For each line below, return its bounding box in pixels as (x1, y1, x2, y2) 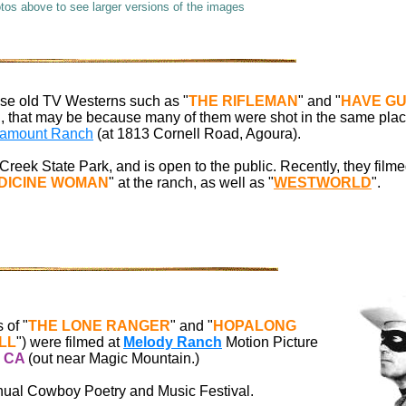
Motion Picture (222, 334, 318, 350)
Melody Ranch (123, 334, 222, 350)
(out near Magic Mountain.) (28, 351, 199, 366)
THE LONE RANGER (28, 318, 170, 333)
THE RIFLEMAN (188, 93, 298, 109)
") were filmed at (16, 334, 123, 350)
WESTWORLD (274, 175, 372, 190)
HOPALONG (213, 318, 296, 333)
